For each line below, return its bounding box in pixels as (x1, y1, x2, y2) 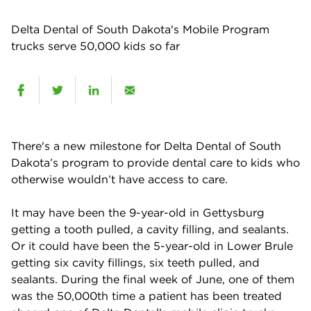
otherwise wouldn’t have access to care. (11, 171, 228, 186)
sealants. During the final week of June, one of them (11, 271, 294, 286)
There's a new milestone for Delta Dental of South (11, 138, 281, 153)
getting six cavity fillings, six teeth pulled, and (11, 255, 260, 269)
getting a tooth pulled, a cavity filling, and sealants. (11, 221, 289, 236)
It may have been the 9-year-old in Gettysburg (11, 205, 264, 219)
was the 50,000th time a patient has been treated (11, 288, 282, 303)
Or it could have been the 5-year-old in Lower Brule (11, 238, 293, 253)
